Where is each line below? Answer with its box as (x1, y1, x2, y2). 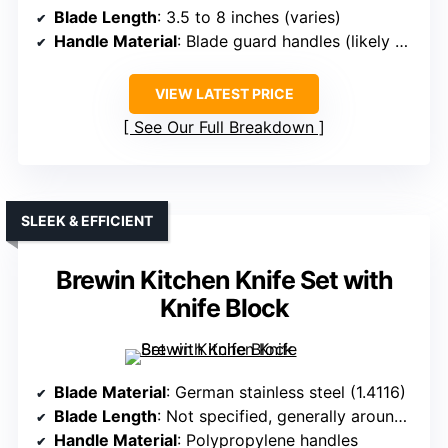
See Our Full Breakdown (134, 117, 314, 138)
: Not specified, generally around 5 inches (157, 406, 394, 427)
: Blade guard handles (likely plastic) (177, 31, 395, 52)
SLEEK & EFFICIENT (21, 212, 153, 230)
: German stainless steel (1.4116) (166, 382, 406, 403)
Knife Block (159, 293, 289, 324)
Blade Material (54, 382, 166, 403)
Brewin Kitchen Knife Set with (55, 265, 393, 296)
